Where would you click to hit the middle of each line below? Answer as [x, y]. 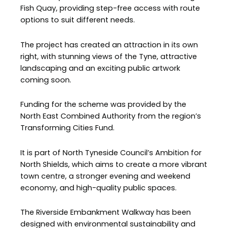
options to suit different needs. [78, 20]
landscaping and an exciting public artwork [100, 68]
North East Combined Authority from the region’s [111, 116]
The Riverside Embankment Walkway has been [106, 212]
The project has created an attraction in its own [109, 45]
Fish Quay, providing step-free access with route [110, 8]
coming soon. [46, 80]
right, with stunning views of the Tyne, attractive [109, 56]
